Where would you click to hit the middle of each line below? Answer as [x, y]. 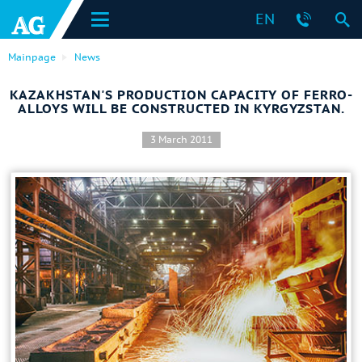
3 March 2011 [181, 139]
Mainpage [32, 57]
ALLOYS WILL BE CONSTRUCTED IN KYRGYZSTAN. [181, 108]
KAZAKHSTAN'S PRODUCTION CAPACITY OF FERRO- [181, 95]
